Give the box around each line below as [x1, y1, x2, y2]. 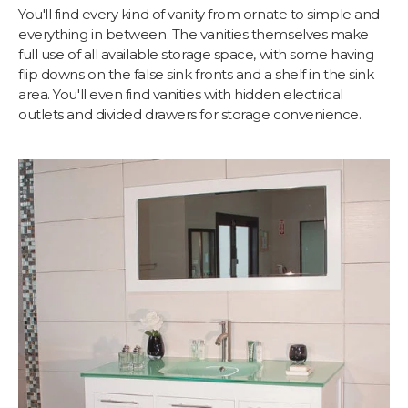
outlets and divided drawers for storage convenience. [18, 106, 362, 123]
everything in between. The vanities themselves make [18, 25, 370, 43]
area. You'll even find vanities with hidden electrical [18, 86, 343, 103]
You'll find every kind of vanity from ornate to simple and [18, 5, 380, 23]
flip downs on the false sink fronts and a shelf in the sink [18, 66, 374, 83]
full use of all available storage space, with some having [18, 46, 374, 63]
